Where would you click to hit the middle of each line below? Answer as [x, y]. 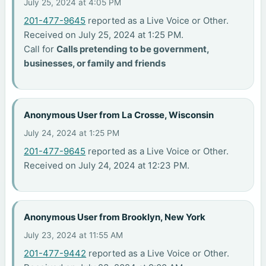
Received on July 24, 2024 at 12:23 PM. [107, 165]
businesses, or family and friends [95, 63]
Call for [40, 49]
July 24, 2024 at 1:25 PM [72, 133]
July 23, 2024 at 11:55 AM [74, 235]
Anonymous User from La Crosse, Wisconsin [119, 115]
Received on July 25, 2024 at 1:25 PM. [104, 34]
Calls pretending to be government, [133, 49]
